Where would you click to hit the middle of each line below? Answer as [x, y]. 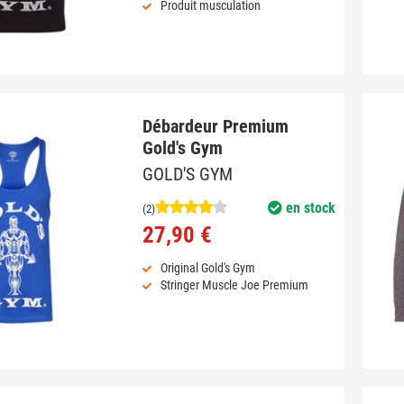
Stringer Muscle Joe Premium [234, 285]
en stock [308, 208]
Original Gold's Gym [207, 268]
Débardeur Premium [215, 126]
